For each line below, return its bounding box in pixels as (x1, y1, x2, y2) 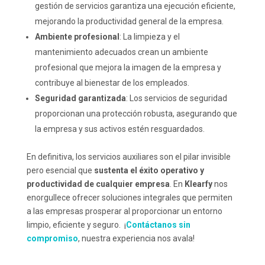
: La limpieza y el (119, 32, 180, 41)
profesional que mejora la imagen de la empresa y (34, 63, 221, 72)
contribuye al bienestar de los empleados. (34, 78, 189, 88)
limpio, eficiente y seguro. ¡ (26, 220, 126, 230)
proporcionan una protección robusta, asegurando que (34, 109, 237, 118)
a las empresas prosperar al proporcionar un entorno (26, 206, 222, 216)
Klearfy (184, 179, 214, 189)
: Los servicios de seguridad (125, 93, 227, 103)
